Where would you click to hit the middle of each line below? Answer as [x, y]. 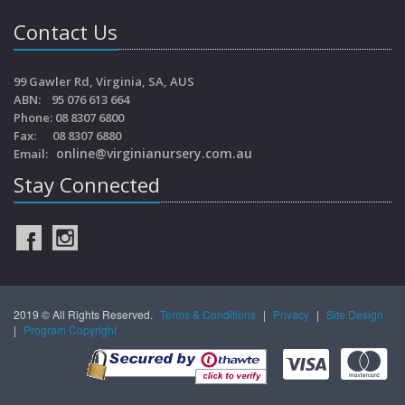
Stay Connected [87, 184]
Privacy [292, 314]
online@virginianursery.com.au [154, 153]
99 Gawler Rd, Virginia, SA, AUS [104, 81]
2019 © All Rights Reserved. [85, 314]
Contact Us [66, 31]
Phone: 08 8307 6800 [69, 117]
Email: [35, 153]
